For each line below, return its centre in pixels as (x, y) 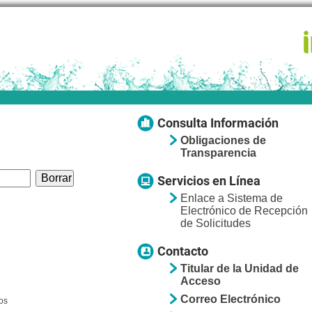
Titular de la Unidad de (239, 268)
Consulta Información (218, 123)
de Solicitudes (215, 223)
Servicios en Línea (209, 181)
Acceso (200, 281)
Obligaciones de (223, 140)
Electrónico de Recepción (244, 211)
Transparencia (218, 153)
